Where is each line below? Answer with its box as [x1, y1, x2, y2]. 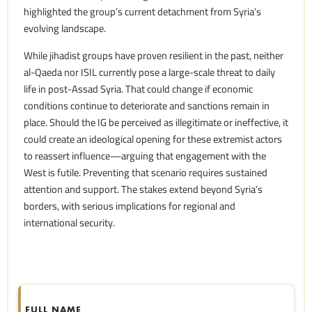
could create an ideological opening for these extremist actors [24, 129, 282, 148]
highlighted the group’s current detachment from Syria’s [24, 2, 261, 22]
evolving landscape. [24, 19, 106, 38]
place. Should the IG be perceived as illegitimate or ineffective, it [24, 112, 288, 132]
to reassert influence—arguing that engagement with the [24, 146, 266, 165]
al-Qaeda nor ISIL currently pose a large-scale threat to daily [24, 62, 275, 81]
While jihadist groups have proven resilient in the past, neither [24, 45, 283, 65]
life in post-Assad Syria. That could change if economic [24, 79, 253, 98]
